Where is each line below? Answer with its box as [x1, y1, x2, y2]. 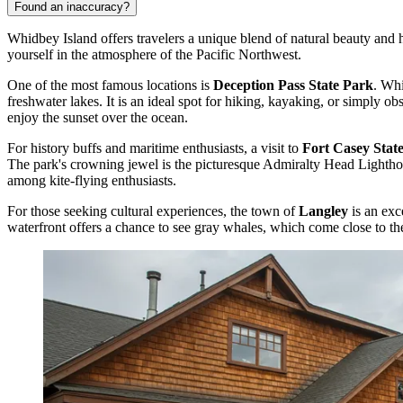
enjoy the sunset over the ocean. [7, 110, 188, 126]
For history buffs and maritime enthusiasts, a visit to [7, 140, 302, 157]
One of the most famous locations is [7, 77, 213, 94]
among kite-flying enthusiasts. [7, 173, 176, 189]
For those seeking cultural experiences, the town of [7, 203, 299, 219]
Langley [299, 203, 348, 219]
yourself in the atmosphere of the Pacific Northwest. [7, 47, 301, 63]
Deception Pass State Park [213, 77, 373, 94]
